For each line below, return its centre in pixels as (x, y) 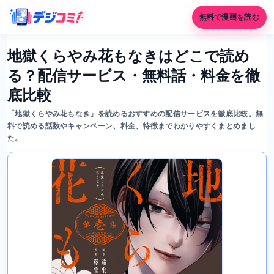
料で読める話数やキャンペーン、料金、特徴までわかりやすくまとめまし (131, 126)
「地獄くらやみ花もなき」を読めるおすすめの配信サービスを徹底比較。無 (135, 114)
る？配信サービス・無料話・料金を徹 (134, 76)
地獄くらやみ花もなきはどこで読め (128, 56)
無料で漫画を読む (229, 17)
